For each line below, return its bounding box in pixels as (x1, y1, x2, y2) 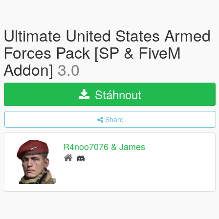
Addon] (3, 58, 58, 80)
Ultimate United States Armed (3, 23, 211, 46)
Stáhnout (91, 86, 141, 103)
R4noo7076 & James (63, 140, 145, 153)
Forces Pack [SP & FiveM (3, 41, 181, 63)
